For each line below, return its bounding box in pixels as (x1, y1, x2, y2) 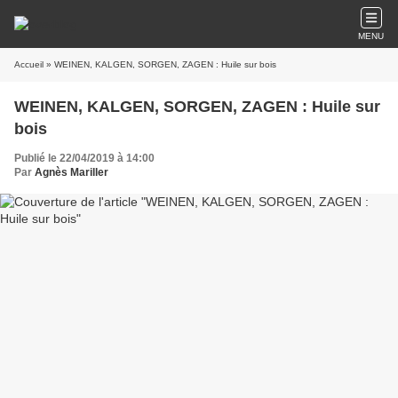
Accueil (14, 60, 44, 69)
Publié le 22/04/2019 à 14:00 (14, 152, 155, 164)
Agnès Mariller (35, 166, 108, 179)
